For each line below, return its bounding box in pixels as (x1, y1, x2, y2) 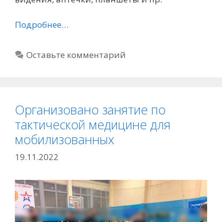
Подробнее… (15, 18, 68, 30)
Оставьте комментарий (26, 49, 126, 60)
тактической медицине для (15, 115, 170, 133)
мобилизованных (15, 130, 114, 148)
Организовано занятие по (15, 101, 166, 118)
